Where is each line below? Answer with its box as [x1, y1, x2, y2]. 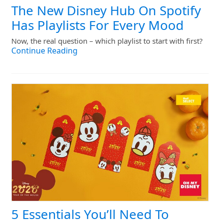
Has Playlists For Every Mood [11, 16, 184, 34]
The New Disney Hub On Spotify [11, 1, 201, 19]
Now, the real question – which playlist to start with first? [11, 35, 203, 46]
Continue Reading [11, 45, 78, 56]
